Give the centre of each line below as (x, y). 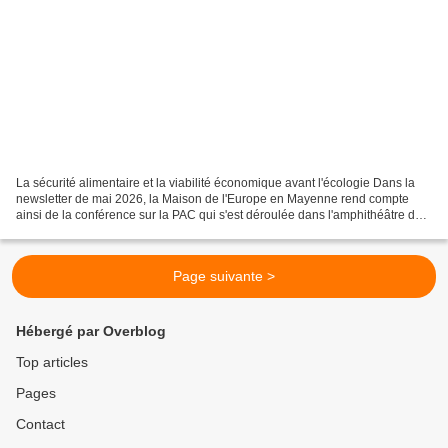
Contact (40, 424)
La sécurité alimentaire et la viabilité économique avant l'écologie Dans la (215, 183)
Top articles (52, 362)
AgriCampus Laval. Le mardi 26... (106, 231)
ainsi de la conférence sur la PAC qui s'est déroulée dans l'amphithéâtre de (219, 215)
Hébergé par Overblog (91, 331)
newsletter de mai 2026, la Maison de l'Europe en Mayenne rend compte (212, 199)
